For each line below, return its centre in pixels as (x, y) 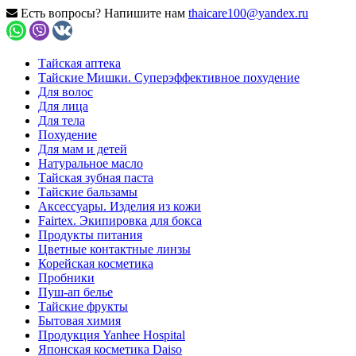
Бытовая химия (79, 321)
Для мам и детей (83, 149)
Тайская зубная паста (96, 178)
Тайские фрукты (83, 306)
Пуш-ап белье (75, 292)
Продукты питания (90, 235)
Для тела (62, 120)
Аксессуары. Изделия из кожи (120, 206)
